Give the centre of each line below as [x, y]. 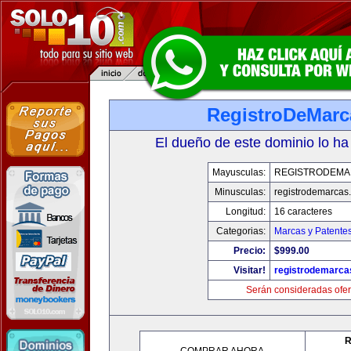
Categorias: [241, 231]
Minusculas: [240, 192]
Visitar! [249, 270]
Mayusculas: [239, 172]
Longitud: [245, 212]
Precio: [249, 251]
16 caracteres [303, 212]
